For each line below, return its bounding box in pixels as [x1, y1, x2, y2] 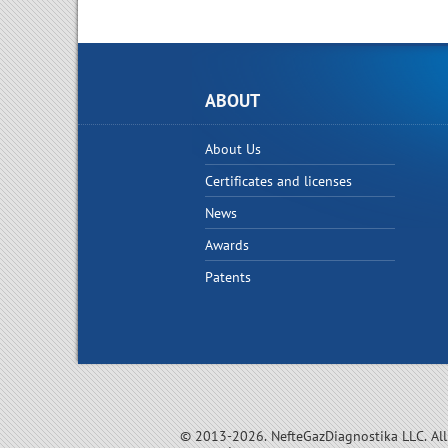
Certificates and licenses [205, 171, 352, 190]
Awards [205, 235, 249, 254]
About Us [205, 139, 261, 158]
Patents [205, 267, 251, 286]
